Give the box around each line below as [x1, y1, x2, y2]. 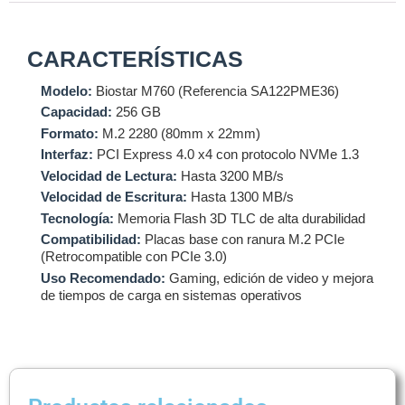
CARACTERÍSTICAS [27, 45, 243, 71]
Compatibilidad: [41, 231, 141, 248]
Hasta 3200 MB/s [177, 167, 284, 184]
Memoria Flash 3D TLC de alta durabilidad [114, 210, 365, 226]
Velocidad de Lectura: [41, 167, 177, 184]
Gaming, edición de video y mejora [165, 269, 373, 286]
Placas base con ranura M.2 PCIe [141, 231, 344, 248]
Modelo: [41, 82, 92, 99]
